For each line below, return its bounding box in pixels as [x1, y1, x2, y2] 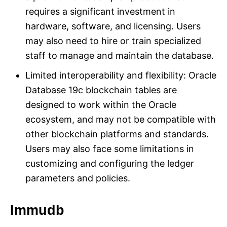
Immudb [10, 203, 64, 218]
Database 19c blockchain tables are [25, 85, 177, 96]
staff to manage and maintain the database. [25, 50, 214, 61]
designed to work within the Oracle [25, 99, 176, 110]
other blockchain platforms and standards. [25, 129, 209, 140]
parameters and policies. [25, 173, 130, 184]
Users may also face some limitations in [25, 143, 194, 155]
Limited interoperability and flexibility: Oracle [25, 70, 216, 81]
